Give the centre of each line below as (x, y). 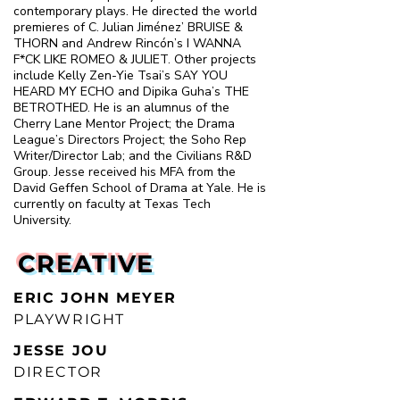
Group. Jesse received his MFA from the (125, 172)
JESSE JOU (61, 350)
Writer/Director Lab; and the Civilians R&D (133, 156)
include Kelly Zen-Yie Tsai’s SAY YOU (121, 75)
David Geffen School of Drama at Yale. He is (140, 188)
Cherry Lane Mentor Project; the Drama (124, 124)
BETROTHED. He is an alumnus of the (121, 108)
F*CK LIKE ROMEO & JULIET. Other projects (135, 59)
